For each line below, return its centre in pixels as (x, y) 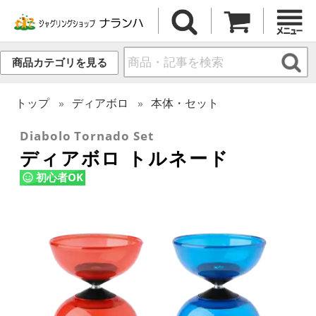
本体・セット (185, 103)
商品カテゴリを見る (59, 63)
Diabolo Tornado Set (87, 135)
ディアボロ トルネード (124, 158)
